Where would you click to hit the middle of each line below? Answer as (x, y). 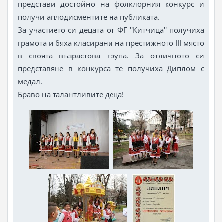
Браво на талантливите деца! (71, 94)
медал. (30, 81)
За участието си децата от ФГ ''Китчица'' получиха (111, 29)
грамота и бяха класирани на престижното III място (111, 42)
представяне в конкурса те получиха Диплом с (111, 68)
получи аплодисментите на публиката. (88, 17)
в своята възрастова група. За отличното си (111, 55)
